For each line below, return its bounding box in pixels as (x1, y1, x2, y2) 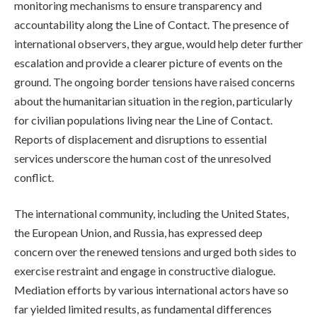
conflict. (14, 170, 54, 184)
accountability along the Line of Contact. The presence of (14, 17, 289, 31)
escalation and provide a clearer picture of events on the (14, 55, 282, 69)
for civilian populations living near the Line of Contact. (14, 113, 272, 127)
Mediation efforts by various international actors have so (14, 283, 289, 297)
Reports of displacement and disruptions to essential (14, 132, 267, 146)
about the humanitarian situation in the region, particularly (14, 93, 292, 108)
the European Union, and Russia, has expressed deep (14, 226, 263, 240)
